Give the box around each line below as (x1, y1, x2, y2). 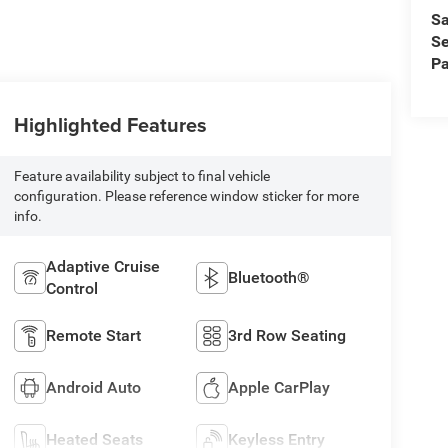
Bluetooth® (228, 267, 311, 287)
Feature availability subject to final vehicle (13, 167, 270, 184)
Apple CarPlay (228, 377, 331, 397)
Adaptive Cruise (45, 256, 160, 276)
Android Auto (45, 377, 141, 397)
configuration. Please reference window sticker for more (13, 187, 359, 204)
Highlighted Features (13, 109, 207, 139)
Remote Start (45, 325, 141, 345)
